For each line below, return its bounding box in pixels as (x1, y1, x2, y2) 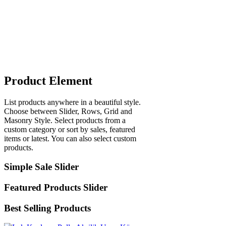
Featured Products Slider (4, 182, 107, 193)
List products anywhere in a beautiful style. (4, 97, 141, 106)
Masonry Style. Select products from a (4, 116, 126, 125)
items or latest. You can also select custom (4, 134, 136, 143)
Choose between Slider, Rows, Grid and (4, 106, 132, 116)
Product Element (4, 74, 92, 87)
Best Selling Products (4, 202, 91, 213)
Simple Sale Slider (4, 161, 79, 173)
